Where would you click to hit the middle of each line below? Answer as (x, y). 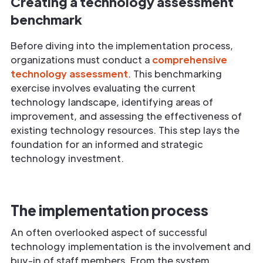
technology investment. (67, 158)
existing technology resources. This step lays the (125, 130)
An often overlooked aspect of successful (109, 232)
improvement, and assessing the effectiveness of (126, 116)
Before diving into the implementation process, (122, 45)
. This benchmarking (175, 73)
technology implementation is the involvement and (131, 246)
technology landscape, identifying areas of (112, 102)
